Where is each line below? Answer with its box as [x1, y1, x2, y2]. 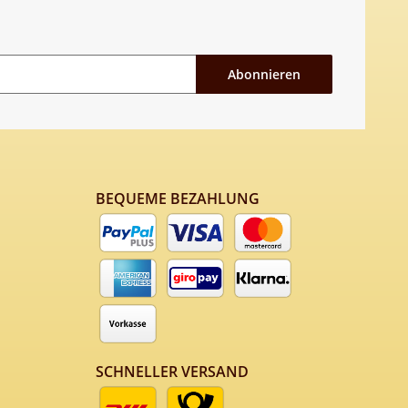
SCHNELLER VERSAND [95, 362, 249, 382]
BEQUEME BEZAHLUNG [95, 189, 260, 209]
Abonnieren [228, 65, 301, 83]
